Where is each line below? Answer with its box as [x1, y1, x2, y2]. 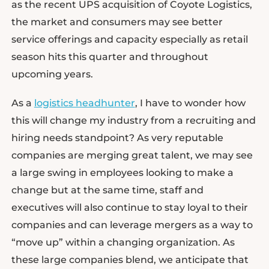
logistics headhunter [34, 97, 135, 109]
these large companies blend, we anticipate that [11, 253, 249, 265]
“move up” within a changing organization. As [11, 236, 235, 248]
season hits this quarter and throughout [11, 50, 208, 62]
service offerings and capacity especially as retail [11, 33, 248, 45]
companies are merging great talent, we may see [11, 149, 253, 161]
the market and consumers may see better [11, 16, 223, 28]
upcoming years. [11, 68, 93, 80]
